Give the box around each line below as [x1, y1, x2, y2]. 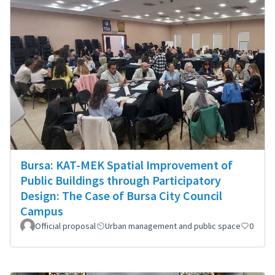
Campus [20, 203, 63, 219]
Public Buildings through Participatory [20, 172, 221, 188]
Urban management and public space [105, 220, 241, 232]
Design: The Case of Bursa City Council [20, 188, 222, 204]
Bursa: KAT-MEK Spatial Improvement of [20, 157, 233, 173]
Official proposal [35, 220, 96, 232]
